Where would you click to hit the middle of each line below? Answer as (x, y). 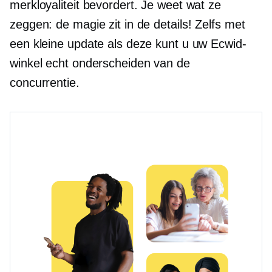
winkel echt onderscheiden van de (100, 63)
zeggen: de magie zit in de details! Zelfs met (127, 24)
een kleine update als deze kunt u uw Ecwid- (128, 43)
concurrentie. (45, 82)
